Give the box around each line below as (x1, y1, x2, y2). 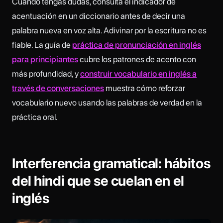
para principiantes (12, 54, 78, 64)
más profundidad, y (12, 68, 80, 79)
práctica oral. (12, 111, 58, 122)
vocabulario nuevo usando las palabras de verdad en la (12, 97, 202, 108)
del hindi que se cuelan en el (12, 172, 184, 190)
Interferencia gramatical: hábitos (12, 155, 211, 172)
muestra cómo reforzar (104, 83, 185, 93)
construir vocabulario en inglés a (80, 68, 197, 79)
